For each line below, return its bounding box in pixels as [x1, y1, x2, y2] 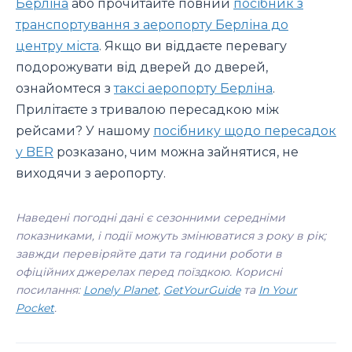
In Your [258, 282, 297, 297]
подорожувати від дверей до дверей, [16, 59, 268, 75]
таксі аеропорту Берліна [114, 80, 273, 96]
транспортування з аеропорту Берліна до [16, 16, 288, 32]
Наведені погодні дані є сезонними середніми [16, 210, 285, 225]
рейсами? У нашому [16, 123, 153, 138]
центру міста [16, 38, 99, 53]
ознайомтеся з [16, 80, 114, 96]
